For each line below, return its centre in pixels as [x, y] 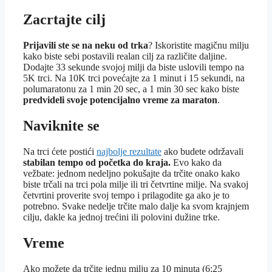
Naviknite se [61, 126]
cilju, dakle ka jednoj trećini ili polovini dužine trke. [121, 217]
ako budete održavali [202, 152]
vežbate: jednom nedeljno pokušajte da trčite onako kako [131, 174]
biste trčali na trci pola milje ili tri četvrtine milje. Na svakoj [136, 185]
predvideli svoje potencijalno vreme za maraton [120, 100]
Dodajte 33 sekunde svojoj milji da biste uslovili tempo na [134, 67]
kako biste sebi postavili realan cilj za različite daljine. [125, 56]
